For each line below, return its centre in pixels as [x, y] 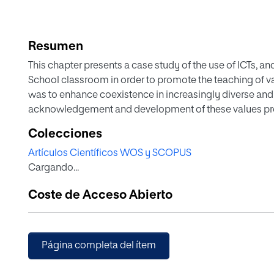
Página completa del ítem [99, 246]
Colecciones [65, 134]
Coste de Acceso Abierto [100, 195]
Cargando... [54, 168]
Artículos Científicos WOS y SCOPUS [110, 154]
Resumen [56, 46]
